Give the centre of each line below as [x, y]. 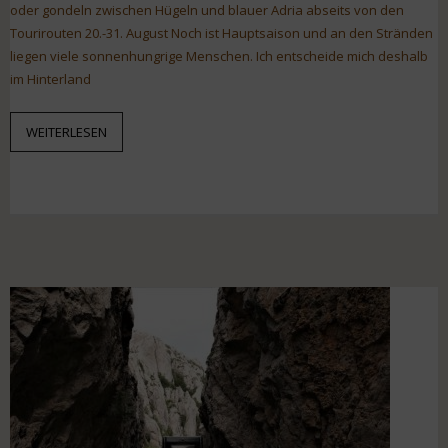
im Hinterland [50, 78]
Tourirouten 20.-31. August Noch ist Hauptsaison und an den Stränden [221, 32]
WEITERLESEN [66, 131]
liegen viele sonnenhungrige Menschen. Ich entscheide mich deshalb [219, 55]
